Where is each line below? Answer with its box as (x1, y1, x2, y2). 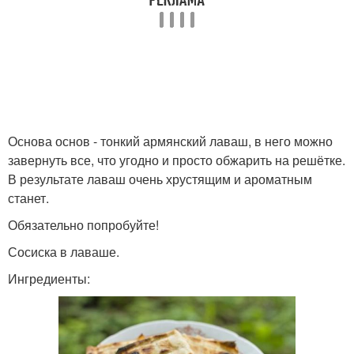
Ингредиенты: (8, 269, 90, 288)
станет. (8, 189, 49, 207)
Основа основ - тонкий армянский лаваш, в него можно (8, 132, 333, 150)
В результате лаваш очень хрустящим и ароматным (8, 170, 312, 188)
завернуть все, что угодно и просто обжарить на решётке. (8, 151, 345, 169)
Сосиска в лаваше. (8, 243, 119, 261)
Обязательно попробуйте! (8, 216, 159, 234)
